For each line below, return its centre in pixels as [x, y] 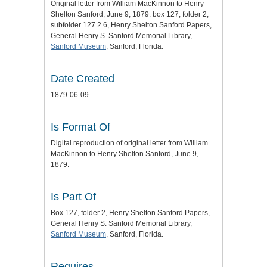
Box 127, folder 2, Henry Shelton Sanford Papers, [130, 212]
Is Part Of [73, 196]
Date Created [83, 78]
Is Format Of [80, 127]
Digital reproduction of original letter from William [129, 143]
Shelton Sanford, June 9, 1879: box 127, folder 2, [130, 14]
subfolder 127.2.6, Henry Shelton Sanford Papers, [131, 25]
